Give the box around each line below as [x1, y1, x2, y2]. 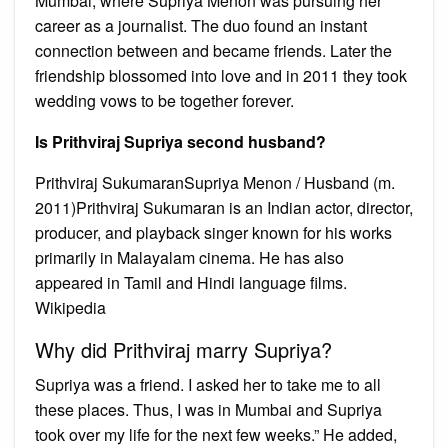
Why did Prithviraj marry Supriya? [35, 334, 332, 364]
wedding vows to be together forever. [35, 88, 294, 112]
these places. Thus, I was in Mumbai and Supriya [35, 397, 382, 421]
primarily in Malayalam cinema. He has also [35, 245, 344, 269]
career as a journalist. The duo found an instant [35, 13, 367, 37]
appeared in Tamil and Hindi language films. [35, 270, 347, 294]
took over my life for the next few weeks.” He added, [35, 422, 397, 446]
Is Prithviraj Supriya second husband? [35, 129, 326, 153]
